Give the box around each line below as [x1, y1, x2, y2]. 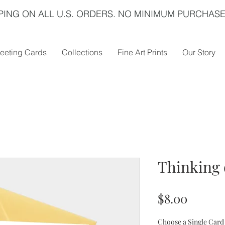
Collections [62, 47, 102, 57]
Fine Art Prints [118, 47, 167, 57]
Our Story [182, 47, 215, 57]
